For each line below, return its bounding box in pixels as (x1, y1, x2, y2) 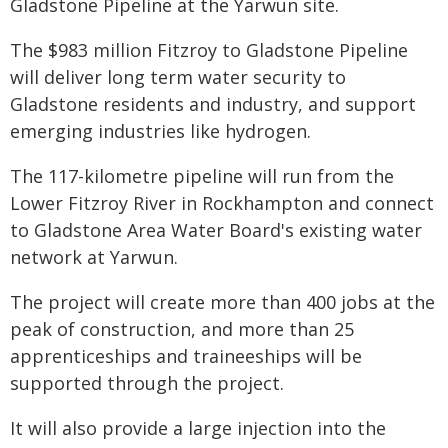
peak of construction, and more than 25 (10, 317, 354, 341)
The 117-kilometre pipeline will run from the (10, 164, 394, 188)
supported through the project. (10, 371, 284, 395)
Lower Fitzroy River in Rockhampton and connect (10, 191, 434, 215)
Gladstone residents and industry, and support (10, 92, 416, 116)
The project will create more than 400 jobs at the (10, 290, 435, 314)
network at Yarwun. (10, 245, 178, 269)
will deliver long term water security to (10, 65, 346, 89)
